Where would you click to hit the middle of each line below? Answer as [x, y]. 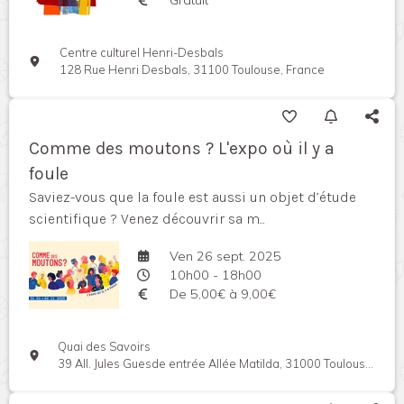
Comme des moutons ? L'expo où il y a [182, 149]
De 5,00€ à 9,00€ [222, 294]
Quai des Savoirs [105, 347]
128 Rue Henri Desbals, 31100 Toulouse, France [193, 70]
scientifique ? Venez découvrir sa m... [147, 219]
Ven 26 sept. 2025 [225, 256]
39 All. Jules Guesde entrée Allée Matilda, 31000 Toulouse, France [212, 364]
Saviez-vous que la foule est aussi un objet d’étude [193, 197]
